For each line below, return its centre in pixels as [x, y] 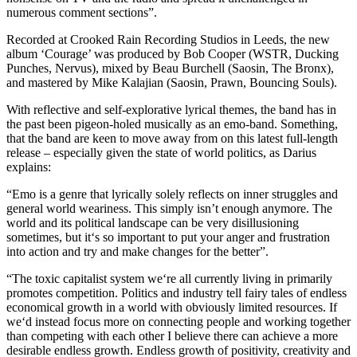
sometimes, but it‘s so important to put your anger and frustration [168, 237]
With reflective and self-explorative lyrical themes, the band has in [171, 109]
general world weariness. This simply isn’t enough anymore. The [169, 208]
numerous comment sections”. [82, 12]
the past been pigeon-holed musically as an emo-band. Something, [172, 124]
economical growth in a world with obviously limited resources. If [172, 307]
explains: [29, 167]
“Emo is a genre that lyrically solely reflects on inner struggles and [172, 194]
